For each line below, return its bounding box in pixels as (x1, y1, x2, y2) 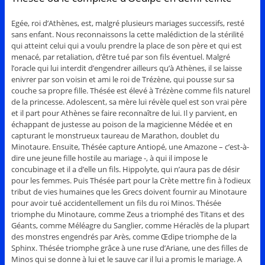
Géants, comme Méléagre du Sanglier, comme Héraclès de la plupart (11, 219, 250, 231)
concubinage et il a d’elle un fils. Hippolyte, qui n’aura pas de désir (11, 163, 240, 174)
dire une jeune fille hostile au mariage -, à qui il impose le (11, 152, 208, 163)
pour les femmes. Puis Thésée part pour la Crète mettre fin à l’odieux (11, 174, 251, 186)
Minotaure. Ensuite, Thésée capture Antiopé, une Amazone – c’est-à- (11, 141, 249, 152)
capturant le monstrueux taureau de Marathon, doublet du (11, 130, 219, 141)
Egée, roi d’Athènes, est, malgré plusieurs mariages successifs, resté (11, 17, 244, 28)
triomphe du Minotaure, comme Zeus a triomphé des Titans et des (11, 208, 244, 219)
